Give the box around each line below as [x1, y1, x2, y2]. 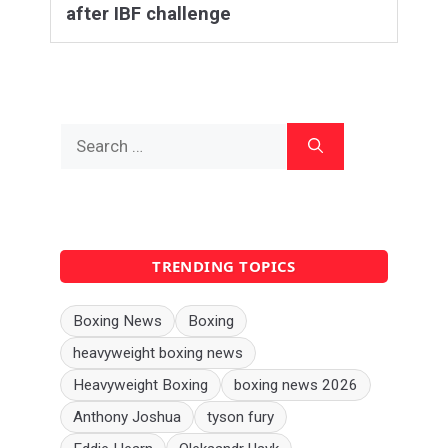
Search [59, 123, 111, 144]
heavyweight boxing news [73, 344, 243, 363]
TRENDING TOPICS [152, 255, 296, 276]
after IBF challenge [66, 2, 231, 25]
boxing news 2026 [234, 376, 358, 395]
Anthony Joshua [73, 408, 181, 427]
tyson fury [207, 408, 274, 427]
